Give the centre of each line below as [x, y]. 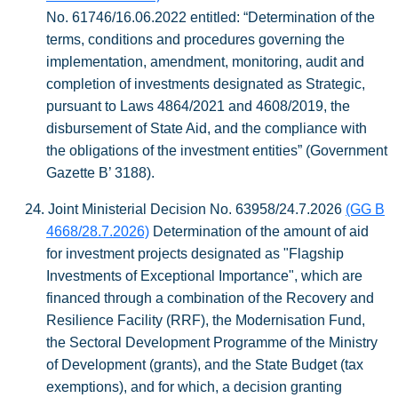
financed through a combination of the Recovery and [210, 298]
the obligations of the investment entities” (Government [217, 151]
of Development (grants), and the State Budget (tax [205, 365]
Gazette [72, 173]
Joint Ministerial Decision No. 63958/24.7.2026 [197, 209]
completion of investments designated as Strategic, [206, 84]
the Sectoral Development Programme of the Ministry [212, 342]
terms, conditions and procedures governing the [195, 40]
